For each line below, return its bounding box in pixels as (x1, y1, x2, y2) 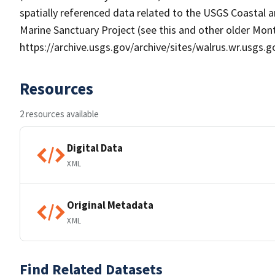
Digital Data (67, 141, 123, 155)
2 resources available (20, 108, 99, 120)
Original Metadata (67, 198, 153, 212)
